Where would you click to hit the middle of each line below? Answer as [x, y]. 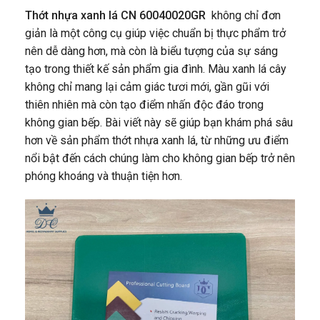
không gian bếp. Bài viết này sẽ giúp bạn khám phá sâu [159, 122]
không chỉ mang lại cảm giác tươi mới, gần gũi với [147, 86]
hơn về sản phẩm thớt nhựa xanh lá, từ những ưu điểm [157, 140]
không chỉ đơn [243, 15]
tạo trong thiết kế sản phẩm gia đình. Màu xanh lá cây [156, 69]
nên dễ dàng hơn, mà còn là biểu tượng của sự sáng [151, 51]
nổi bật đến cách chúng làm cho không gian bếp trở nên [160, 158]
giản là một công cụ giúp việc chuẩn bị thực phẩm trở [155, 33]
